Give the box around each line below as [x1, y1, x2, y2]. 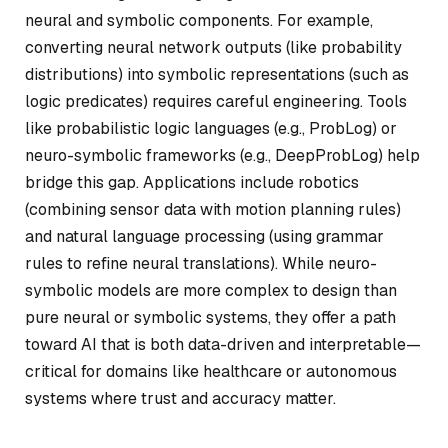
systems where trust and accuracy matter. [25, 387, 336, 409]
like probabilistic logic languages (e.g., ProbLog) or [25, 117, 397, 139]
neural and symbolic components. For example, [25, 9, 373, 31]
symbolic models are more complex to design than [25, 279, 397, 301]
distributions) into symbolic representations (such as [25, 63, 409, 85]
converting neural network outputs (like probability [25, 36, 402, 58]
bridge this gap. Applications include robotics [25, 171, 359, 193]
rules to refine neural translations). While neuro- [25, 252, 377, 274]
